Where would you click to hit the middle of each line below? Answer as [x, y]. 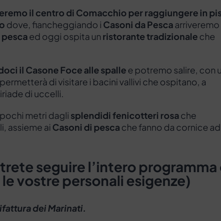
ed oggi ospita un [65, 37]
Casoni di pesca [86, 127]
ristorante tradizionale [150, 37]
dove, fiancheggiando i [54, 25]
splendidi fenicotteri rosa [125, 115]
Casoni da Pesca [138, 25]
